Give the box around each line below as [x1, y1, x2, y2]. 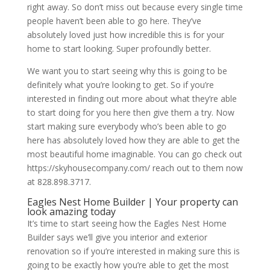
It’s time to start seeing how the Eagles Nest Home [27, 217, 227, 229]
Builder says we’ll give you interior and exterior [27, 231, 207, 243]
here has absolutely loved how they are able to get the [27, 134, 240, 146]
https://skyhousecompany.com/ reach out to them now [27, 162, 243, 174]
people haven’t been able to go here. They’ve [27, 14, 201, 27]
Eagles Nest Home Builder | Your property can [27, 195, 238, 209]
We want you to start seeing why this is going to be [27, 64, 227, 77]
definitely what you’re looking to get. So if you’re [27, 78, 214, 90]
